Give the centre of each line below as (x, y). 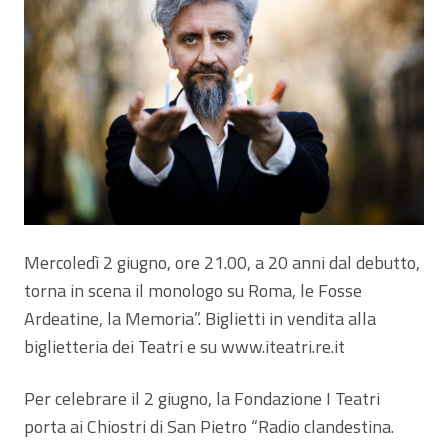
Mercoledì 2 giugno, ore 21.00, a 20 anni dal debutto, (222, 262)
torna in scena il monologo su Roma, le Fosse (193, 290)
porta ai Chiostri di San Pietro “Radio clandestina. (209, 426)
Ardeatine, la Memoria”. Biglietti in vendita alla (200, 318)
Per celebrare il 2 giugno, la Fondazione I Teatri (202, 398)
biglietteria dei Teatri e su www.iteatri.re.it (184, 346)
